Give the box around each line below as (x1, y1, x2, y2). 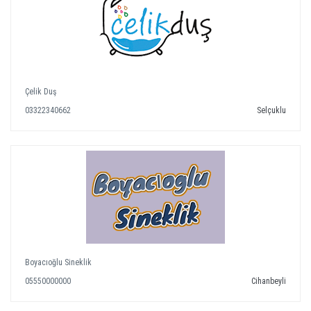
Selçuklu (257, 106, 286, 115)
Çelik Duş (25, 87, 56, 96)
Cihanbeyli (251, 276, 286, 286)
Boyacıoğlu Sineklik (25, 258, 92, 267)
